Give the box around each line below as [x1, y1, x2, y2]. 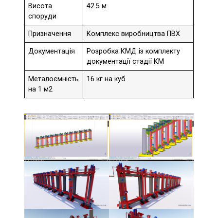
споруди [28, 12, 57, 21]
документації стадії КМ [87, 57, 164, 66]
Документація [28, 47, 75, 56]
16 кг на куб [87, 75, 126, 84]
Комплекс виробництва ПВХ [87, 30, 181, 38]
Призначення [28, 30, 72, 38]
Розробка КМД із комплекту [87, 47, 181, 56]
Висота [28, 2, 53, 11]
